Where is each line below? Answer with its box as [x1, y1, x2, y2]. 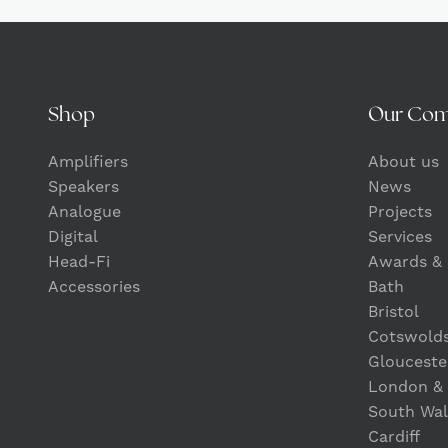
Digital [48, 227, 98, 247]
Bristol [368, 302, 419, 322]
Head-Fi [48, 252, 110, 272]
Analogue [48, 202, 121, 222]
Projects [368, 202, 432, 222]
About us [368, 152, 439, 172]
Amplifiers [48, 152, 128, 172]
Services [368, 227, 432, 247]
